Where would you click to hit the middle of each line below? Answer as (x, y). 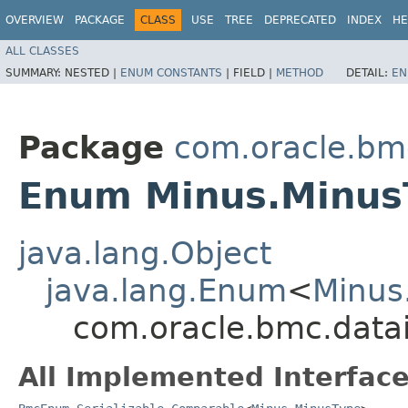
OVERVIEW (35, 20)
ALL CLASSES (42, 51)
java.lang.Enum (166, 290)
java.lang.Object (145, 253)
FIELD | (255, 72)
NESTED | (92, 72)
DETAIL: (369, 72)
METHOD (300, 72)
